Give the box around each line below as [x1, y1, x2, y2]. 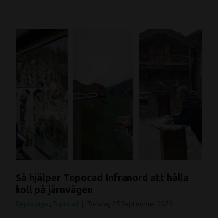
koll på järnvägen [16, 183, 93, 195]
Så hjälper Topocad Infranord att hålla [16, 171, 189, 183]
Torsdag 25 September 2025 [87, 199, 173, 208]
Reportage [16, 199, 50, 208]
